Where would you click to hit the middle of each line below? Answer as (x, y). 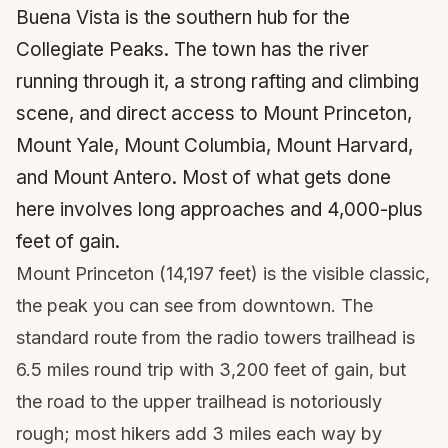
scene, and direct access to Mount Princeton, (214, 113)
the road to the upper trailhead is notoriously (199, 401)
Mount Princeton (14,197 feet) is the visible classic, (223, 273)
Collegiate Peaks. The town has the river (192, 49)
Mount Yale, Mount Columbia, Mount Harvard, (214, 145)
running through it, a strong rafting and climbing (217, 81)
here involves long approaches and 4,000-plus (219, 209)
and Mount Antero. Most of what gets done (203, 177)
